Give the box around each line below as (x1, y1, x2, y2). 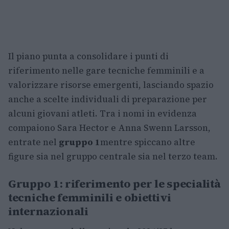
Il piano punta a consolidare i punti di (8, 50, 169, 63)
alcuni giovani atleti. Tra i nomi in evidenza (8, 107, 197, 120)
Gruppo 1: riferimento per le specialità (8, 176, 221, 192)
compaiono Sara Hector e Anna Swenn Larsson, (8, 122, 211, 134)
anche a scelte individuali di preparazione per (8, 93, 207, 106)
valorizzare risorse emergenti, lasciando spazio (8, 79, 214, 91)
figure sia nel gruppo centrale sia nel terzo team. (8, 150, 218, 163)
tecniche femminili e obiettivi (8, 190, 172, 205)
